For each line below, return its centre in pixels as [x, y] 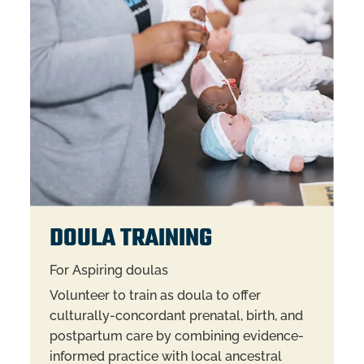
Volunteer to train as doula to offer [155, 296]
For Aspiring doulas [108, 270]
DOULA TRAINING [130, 240]
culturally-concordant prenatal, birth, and [176, 316]
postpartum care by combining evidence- [176, 336]
